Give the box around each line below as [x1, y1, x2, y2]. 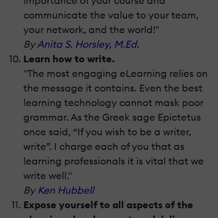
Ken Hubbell [37, 184, 94, 197]
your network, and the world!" [23, 23, 159, 36]
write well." [23, 169, 72, 182]
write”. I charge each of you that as [23, 140, 184, 153]
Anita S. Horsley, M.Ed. [37, 38, 139, 51]
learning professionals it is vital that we [23, 155, 204, 167]
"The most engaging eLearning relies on [23, 67, 208, 80]
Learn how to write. [23, 53, 115, 65]
